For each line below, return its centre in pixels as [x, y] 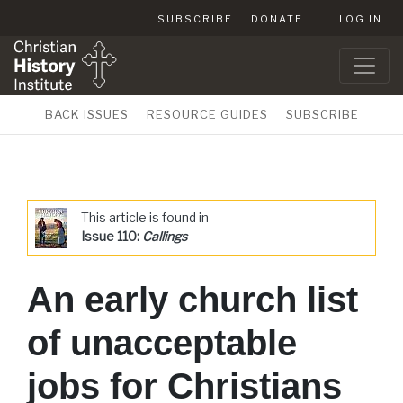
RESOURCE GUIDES [207, 114]
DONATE [277, 19]
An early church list [193, 300]
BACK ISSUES [86, 114]
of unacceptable [162, 343]
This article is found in [145, 217]
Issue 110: [112, 236]
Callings [165, 236]
